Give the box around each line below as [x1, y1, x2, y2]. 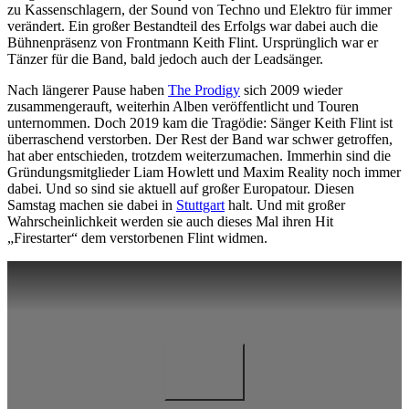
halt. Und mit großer [225, 196, 345, 213]
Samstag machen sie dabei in [7, 196, 176, 213]
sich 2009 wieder [240, 81, 342, 98]
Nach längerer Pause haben [7, 81, 168, 98]
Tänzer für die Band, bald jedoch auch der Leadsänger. [7, 50, 323, 67]
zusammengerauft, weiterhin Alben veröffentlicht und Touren [7, 98, 359, 114]
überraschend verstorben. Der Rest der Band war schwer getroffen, [7, 131, 393, 147]
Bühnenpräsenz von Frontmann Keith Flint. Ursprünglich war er [7, 34, 378, 50]
